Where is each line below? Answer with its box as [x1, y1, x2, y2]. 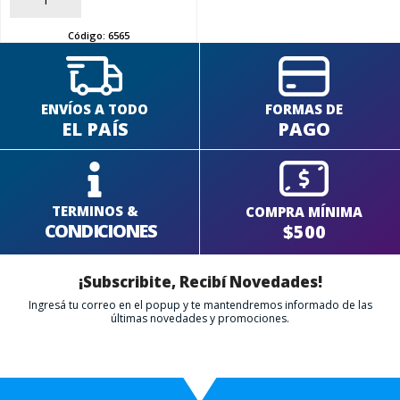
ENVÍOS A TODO [41, 99, 149, 118]
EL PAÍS [61, 116, 129, 141]
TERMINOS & [51, 202, 138, 221]
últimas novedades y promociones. [111, 310, 289, 326]
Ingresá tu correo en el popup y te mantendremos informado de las [28, 296, 372, 312]
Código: [68, 28, 108, 42]
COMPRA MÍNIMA [246, 202, 363, 221]
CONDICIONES [44, 219, 156, 244]
